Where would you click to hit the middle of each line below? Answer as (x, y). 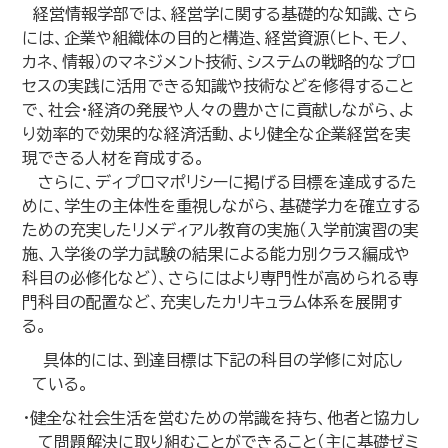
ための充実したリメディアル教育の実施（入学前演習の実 (221, 230)
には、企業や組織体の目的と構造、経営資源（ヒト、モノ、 (217, 38)
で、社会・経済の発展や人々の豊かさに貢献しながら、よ (218, 110)
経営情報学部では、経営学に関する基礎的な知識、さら (220, 14)
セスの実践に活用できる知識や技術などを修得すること (218, 86)
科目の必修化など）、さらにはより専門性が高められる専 (220, 278)
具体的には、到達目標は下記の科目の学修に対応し (218, 360)
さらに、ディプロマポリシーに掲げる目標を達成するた (220, 182)
